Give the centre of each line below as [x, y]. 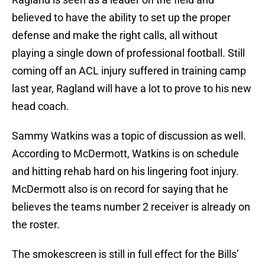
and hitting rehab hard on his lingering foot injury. [125, 172]
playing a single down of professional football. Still [128, 53]
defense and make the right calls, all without [115, 35]
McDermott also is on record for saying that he [120, 189]
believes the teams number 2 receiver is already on [131, 207]
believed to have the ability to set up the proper [121, 18]
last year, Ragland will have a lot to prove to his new [132, 89]
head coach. [41, 106]
